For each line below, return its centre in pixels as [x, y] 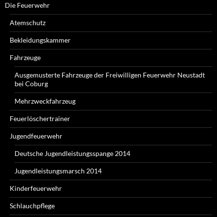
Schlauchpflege [32, 206]
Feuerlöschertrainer [40, 119]
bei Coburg [31, 84]
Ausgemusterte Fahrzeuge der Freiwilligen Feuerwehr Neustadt [110, 75]
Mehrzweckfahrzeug [45, 101]
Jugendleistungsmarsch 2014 [58, 171]
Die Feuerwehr [27, 5]
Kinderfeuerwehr [36, 188]
